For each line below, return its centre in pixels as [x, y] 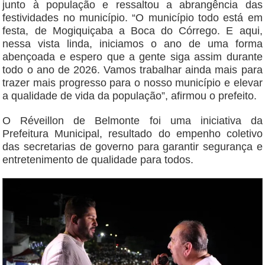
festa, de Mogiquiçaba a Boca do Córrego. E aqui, [132, 31]
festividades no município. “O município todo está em [132, 18]
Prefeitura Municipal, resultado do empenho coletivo [132, 134]
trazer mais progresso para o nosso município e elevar [132, 83]
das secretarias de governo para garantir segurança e [132, 147]
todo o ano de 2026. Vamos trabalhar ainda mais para [132, 70]
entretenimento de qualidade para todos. [98, 160]
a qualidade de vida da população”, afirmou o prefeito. [130, 96]
